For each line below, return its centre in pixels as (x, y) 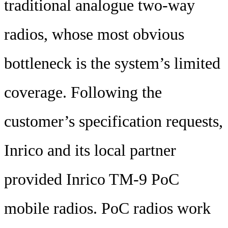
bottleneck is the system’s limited (112, 63)
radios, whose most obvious (94, 34)
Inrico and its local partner (90, 150)
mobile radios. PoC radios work (107, 208)
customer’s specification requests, (113, 121)
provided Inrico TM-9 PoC (92, 179)
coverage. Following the (83, 92)
